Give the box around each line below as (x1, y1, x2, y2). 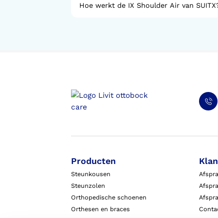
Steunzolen (71, 182, 106, 190)
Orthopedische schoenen (71, 194, 147, 201)
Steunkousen (71, 170, 111, 178)
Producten (71, 156, 116, 166)
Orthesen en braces (71, 205, 130, 213)
